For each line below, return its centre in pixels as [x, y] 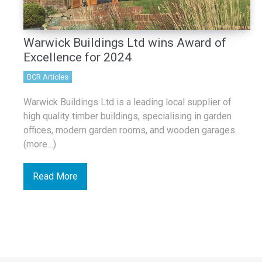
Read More [55, 176]
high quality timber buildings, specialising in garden [127, 116]
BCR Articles [48, 77]
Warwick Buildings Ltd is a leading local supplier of [127, 102]
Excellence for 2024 [79, 57]
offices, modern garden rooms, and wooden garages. [130, 130]
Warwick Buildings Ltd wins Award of [125, 43]
